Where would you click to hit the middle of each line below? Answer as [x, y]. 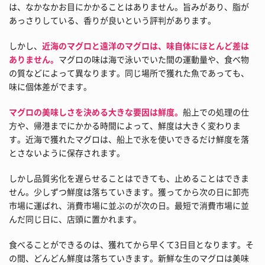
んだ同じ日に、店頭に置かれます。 [75, 219]
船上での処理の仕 [216, 112]
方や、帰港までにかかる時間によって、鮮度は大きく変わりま [125, 126]
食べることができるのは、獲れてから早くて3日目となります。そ [131, 245]
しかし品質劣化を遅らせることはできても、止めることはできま [129, 178]
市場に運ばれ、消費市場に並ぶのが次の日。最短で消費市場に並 [129, 206]
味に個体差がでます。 [50, 87]
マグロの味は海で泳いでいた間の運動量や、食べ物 [154, 59]
